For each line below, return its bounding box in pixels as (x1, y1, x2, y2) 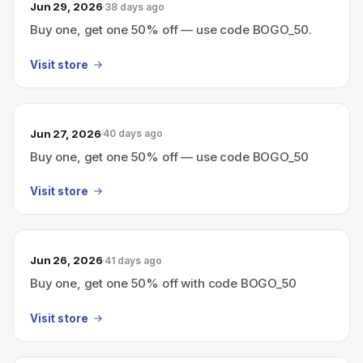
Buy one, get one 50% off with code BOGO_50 (30, 275, 297, 291)
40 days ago (103, 127, 164, 139)
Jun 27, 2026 (30, 126, 101, 140)
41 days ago (105, 254, 163, 267)
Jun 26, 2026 (30, 254, 103, 267)
